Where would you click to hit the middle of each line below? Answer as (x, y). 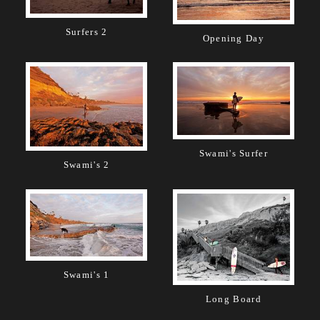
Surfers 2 (86, 31)
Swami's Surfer (233, 153)
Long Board (233, 299)
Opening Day (233, 38)
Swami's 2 (86, 165)
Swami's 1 (86, 275)
